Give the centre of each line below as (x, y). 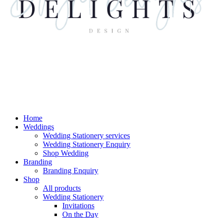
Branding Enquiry (71, 171)
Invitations (78, 206)
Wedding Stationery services (86, 136)
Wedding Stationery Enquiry (87, 144)
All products (62, 188)
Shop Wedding (66, 153)
